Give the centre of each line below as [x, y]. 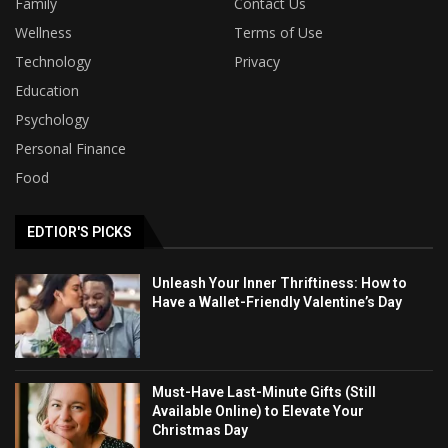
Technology [53, 62]
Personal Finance [70, 149]
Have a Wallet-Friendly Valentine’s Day [277, 302]
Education [47, 91]
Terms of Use [278, 33]
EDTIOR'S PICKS [79, 232]
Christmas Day [200, 429]
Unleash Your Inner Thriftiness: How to [280, 283]
